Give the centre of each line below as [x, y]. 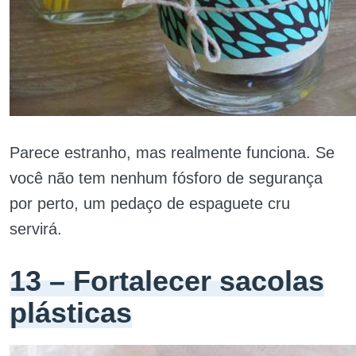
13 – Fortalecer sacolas [167, 281]
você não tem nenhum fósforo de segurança [166, 178]
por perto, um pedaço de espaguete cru [150, 203]
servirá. [36, 229]
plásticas [71, 313]
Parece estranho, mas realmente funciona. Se [172, 153]
